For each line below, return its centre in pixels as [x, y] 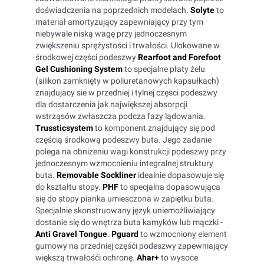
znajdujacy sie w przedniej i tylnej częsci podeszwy [126, 93]
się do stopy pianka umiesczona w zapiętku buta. [125, 199]
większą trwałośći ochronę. [85, 258]
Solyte [202, 10]
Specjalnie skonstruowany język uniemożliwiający [125, 210]
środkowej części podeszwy [87, 57]
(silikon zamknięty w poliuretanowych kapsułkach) [127, 81]
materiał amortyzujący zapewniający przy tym [119, 22]
